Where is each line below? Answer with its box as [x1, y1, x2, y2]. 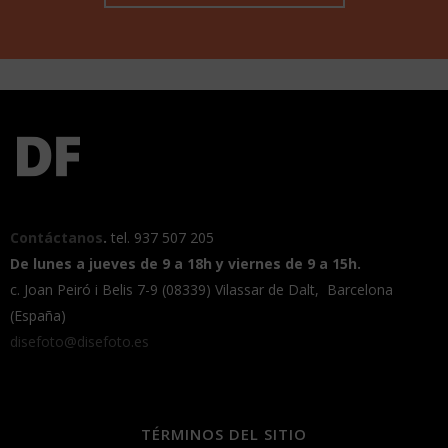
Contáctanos [10, 228, 103, 247]
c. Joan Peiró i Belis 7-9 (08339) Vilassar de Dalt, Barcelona [10, 280, 393, 299]
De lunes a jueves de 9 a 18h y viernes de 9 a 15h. [10, 254, 361, 273]
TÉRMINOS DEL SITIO [141, 424, 307, 444]
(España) [10, 306, 66, 325]
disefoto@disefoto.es [10, 332, 149, 351]
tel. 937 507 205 [111, 228, 214, 247]
